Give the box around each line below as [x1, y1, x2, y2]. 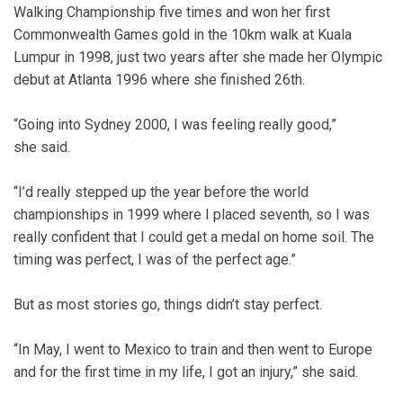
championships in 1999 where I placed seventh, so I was [13, 206, 370, 224]
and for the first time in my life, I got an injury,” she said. [13, 363, 358, 381]
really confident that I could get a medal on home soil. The [13, 228, 374, 246]
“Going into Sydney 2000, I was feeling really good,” [13, 116, 336, 134]
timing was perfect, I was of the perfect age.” [13, 251, 296, 269]
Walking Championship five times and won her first [13, 4, 330, 22]
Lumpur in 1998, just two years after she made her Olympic [13, 49, 382, 67]
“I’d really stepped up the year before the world [13, 184, 309, 201]
